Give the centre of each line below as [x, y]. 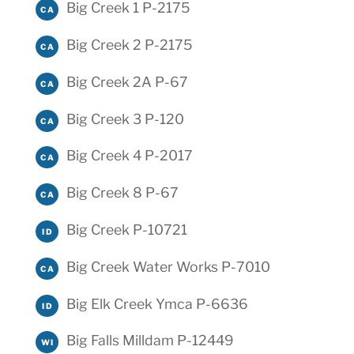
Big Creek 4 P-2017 [129, 156]
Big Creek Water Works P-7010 [168, 266]
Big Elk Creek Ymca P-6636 [157, 303]
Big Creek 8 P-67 [122, 193]
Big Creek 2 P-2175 [129, 44]
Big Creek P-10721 [126, 229]
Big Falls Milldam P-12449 [150, 341]
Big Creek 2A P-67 [127, 81]
